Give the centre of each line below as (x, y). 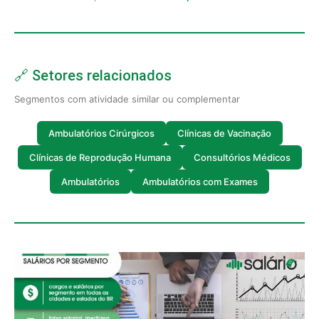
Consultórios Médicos (242, 157)
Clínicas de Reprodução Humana (100, 157)
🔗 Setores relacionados (93, 75)
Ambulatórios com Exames (200, 181)
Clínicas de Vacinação (224, 133)
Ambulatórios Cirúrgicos (101, 133)
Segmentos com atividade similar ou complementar (127, 99)
